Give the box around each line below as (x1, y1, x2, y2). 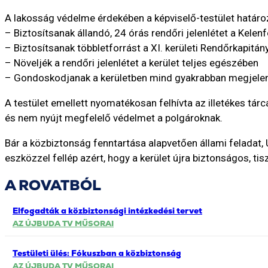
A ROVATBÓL (5, 175, 101, 194)
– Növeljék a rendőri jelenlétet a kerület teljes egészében (5, 56, 258, 69)
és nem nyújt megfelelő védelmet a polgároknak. (5, 111, 223, 124)
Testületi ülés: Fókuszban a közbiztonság (13, 247, 181, 258)
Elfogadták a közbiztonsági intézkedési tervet (13, 205, 202, 216)
